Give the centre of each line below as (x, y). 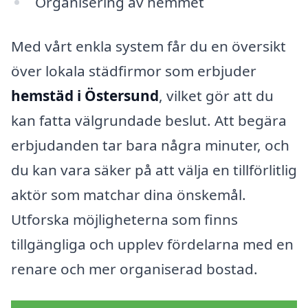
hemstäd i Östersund (85, 96)
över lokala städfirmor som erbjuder (134, 71)
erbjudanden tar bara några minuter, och (150, 145)
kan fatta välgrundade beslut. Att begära (149, 121)
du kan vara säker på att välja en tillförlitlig (154, 170)
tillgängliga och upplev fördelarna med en (152, 244)
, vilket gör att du (216, 96)
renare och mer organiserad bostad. (134, 269)
